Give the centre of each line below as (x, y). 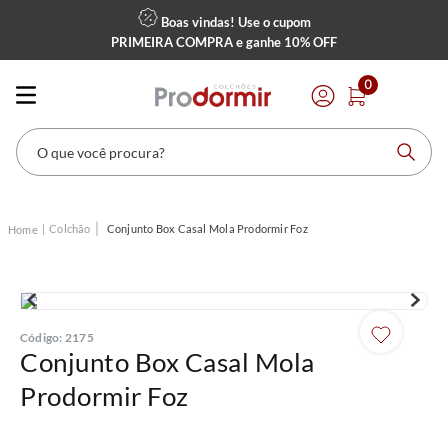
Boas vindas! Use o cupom (234, 22)
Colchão (70, 228)
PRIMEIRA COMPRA (172, 42)
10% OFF (310, 42)
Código (40, 337)
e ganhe (258, 42)
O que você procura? (80, 134)
